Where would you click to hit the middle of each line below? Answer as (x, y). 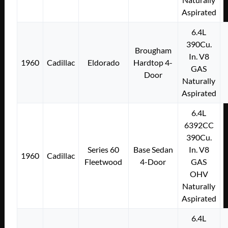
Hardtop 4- (153, 62)
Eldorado (103, 62)
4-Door (153, 161)
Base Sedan (153, 149)
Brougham (153, 50)
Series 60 (104, 149)
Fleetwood (104, 161)
